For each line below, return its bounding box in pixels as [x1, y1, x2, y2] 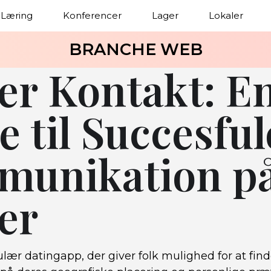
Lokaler [209, 10, 243, 21]
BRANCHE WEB [68, 39, 203, 59]
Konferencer [63, 10, 122, 21]
